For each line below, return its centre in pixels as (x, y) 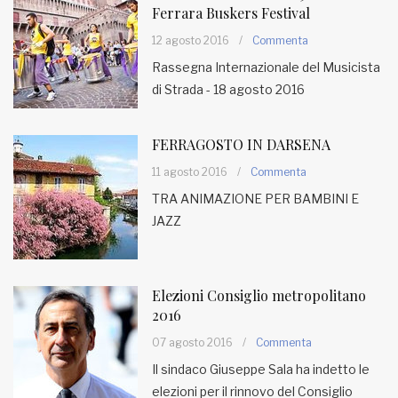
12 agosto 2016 (191, 40)
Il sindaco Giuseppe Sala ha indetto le (261, 369)
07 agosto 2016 (192, 342)
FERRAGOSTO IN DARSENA (241, 144)
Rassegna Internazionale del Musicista (266, 67)
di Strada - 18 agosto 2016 (228, 89)
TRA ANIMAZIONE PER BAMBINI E (255, 199)
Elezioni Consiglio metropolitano (259, 295)
